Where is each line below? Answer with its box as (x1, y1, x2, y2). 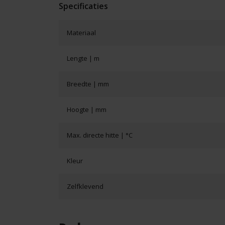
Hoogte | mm (67, 105, 106, 115)
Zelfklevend (67, 182, 103, 191)
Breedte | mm (67, 79, 109, 89)
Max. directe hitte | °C (67, 131, 133, 140)
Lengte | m (67, 54, 99, 63)
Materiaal (67, 28, 96, 38)
